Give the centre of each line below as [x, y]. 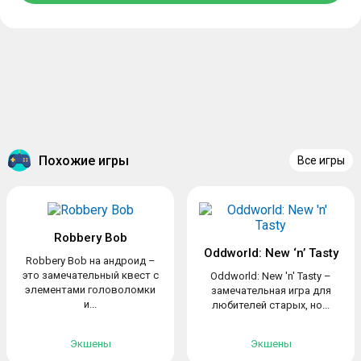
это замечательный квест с [90, 275]
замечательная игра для [271, 290]
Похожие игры [84, 160]
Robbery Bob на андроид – [90, 261]
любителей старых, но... [271, 305]
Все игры [321, 160]
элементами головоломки [90, 290]
